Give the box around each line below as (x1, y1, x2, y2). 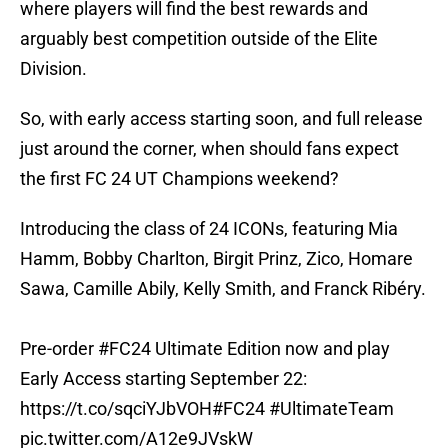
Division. (20, 58, 87, 80)
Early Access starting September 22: (20, 368, 307, 390)
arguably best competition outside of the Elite (20, 28, 378, 50)
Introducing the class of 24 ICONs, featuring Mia (20, 218, 398, 240)
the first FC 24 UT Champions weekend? (20, 168, 339, 190)
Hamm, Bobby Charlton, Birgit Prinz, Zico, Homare (20, 248, 413, 270)
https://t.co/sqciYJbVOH (20, 398, 212, 420)
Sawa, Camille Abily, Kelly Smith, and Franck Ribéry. (20, 278, 426, 300)
